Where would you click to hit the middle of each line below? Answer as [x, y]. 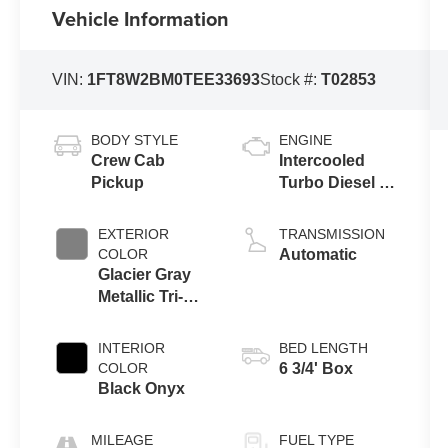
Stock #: [291, 79]
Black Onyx [142, 389]
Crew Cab [128, 161]
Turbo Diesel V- [336, 183]
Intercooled [321, 161]
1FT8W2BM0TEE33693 [174, 79]
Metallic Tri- [141, 297]
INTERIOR [132, 348]
